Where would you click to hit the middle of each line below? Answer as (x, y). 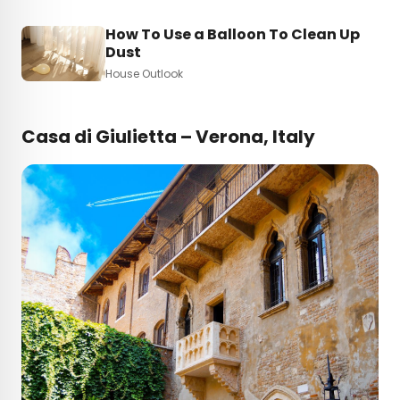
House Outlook (144, 73)
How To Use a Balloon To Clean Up (233, 34)
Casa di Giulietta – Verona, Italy (170, 137)
